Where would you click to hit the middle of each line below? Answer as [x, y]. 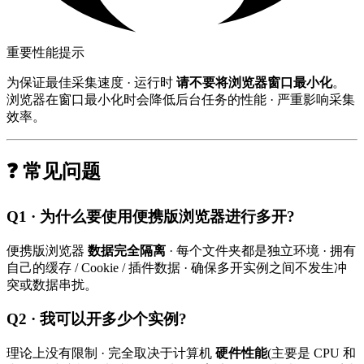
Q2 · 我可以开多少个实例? [97, 319]
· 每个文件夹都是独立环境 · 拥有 [261, 250]
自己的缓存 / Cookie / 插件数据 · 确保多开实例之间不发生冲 [177, 267]
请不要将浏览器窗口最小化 [254, 83]
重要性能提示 [45, 53]
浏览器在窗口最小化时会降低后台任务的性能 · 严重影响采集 [181, 100]
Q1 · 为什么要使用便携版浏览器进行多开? [151, 216]
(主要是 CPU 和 [312, 353]
